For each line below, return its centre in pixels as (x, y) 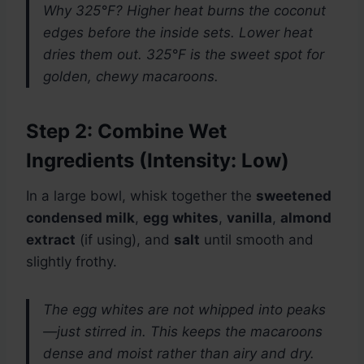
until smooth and (257, 240)
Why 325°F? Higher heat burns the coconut (184, 11)
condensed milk (80, 218)
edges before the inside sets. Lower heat (178, 33)
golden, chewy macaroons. (131, 77)
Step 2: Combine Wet (126, 132)
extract (51, 240)
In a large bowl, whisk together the (141, 196)
